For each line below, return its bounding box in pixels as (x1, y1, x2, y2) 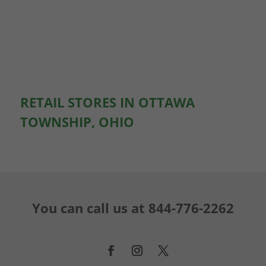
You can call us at (31, 198, 148, 217)
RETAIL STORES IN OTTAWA (20, 93, 195, 111)
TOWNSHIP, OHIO (20, 112, 134, 131)
